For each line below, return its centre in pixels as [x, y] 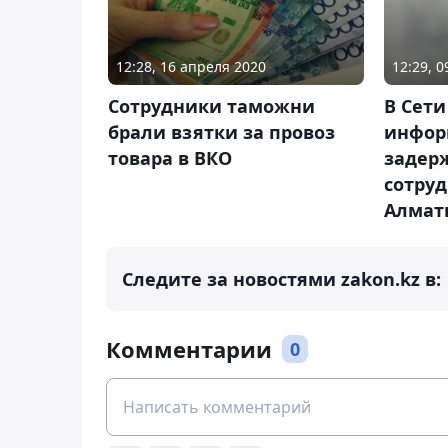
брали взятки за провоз [221, 132]
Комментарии [189, 349]
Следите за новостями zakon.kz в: [281, 279]
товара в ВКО [170, 158]
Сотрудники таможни [211, 106]
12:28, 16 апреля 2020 [191, 67]
